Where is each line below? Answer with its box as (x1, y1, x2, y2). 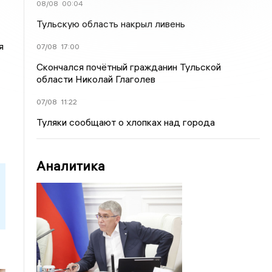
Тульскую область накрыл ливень (36, 18, 186, 30)
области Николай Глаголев (36, 73, 156, 85)
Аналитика (36, 157, 106, 174)
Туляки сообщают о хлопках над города (36, 116, 216, 128)
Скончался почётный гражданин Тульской (36, 61, 222, 73)
